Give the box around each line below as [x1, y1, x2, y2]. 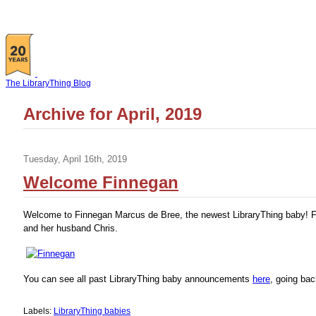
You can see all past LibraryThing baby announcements [23, 274, 253, 285]
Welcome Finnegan [23, 173, 178, 193]
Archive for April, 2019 [23, 104, 202, 124]
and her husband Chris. [23, 223, 118, 234]
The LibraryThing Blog [6, 78, 91, 88]
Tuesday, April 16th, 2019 [23, 154, 127, 165]
